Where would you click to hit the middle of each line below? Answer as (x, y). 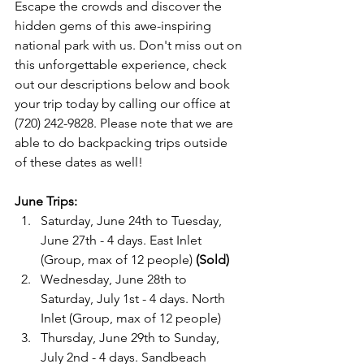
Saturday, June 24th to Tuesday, (133, 221)
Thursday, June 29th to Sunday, (132, 338)
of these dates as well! (79, 162)
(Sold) (212, 260)
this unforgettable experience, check (122, 65)
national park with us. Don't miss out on (130, 45)
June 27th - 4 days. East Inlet (123, 240)
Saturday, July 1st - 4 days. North (134, 299)
